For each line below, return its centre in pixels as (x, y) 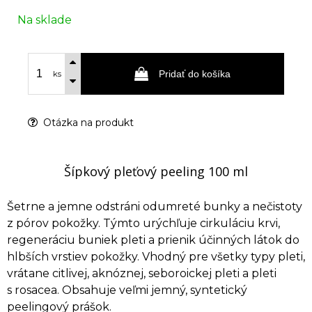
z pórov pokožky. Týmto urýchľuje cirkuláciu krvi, (143, 223)
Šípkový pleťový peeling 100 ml (156, 171)
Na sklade (45, 20)
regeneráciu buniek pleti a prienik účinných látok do (153, 240)
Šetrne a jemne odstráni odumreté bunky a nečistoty (155, 206)
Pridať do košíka (195, 74)
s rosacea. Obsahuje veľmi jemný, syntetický (127, 290)
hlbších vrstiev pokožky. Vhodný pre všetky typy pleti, (156, 257)
